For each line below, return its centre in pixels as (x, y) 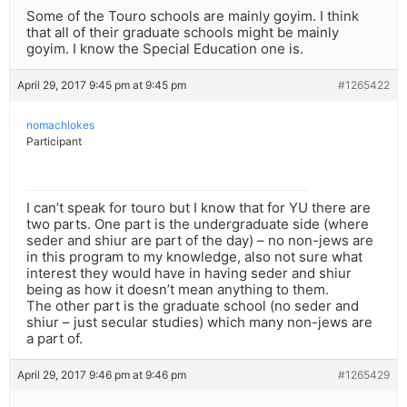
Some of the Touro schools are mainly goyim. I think (193, 16)
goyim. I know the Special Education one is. (165, 49)
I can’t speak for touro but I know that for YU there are (199, 208)
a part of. (55, 339)
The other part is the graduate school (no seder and (193, 306)
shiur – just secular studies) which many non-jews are (199, 323)
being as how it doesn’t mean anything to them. (178, 290)
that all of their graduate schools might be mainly (183, 33)
